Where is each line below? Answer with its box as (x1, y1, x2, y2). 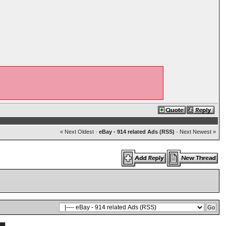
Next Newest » (179, 129, 216, 135)
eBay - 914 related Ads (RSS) (98, 129, 175, 135)
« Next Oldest (60, 129, 94, 135)
